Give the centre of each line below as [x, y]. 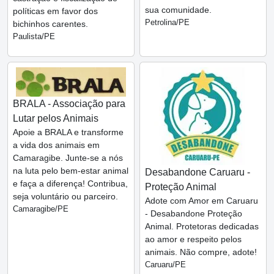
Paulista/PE [34, 37]
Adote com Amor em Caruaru [202, 201]
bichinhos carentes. [50, 24]
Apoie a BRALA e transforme [68, 132]
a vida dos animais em [56, 145]
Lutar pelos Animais [56, 119]
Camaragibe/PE [41, 209]
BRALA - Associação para [69, 104]
